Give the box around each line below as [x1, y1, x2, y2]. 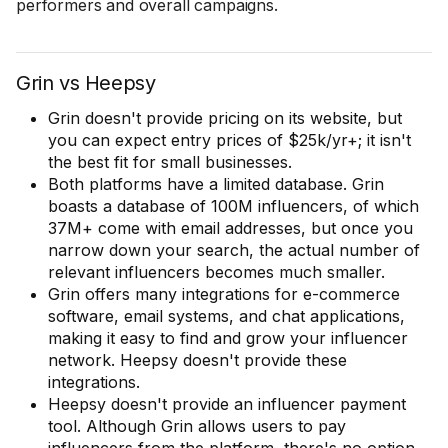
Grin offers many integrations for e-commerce [48, 284, 400, 304]
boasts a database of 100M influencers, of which [48, 196, 419, 216]
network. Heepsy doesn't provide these [48, 350, 347, 370]
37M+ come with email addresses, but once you [48, 218, 413, 238]
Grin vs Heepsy [16, 71, 156, 95]
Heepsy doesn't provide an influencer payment [48, 394, 406, 414]
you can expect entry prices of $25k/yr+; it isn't [48, 130, 411, 150]
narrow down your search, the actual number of [48, 240, 420, 260]
